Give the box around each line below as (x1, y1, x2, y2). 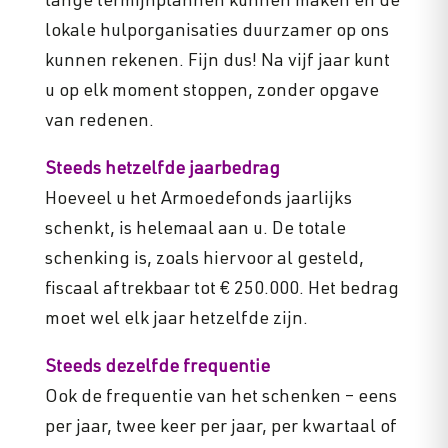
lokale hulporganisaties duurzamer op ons (44, 23, 389, 42)
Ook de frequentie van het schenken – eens (44, 389, 397, 408)
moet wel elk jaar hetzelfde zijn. (44, 311, 308, 330)
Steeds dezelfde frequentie (44, 359, 270, 378)
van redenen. (44, 113, 154, 132)
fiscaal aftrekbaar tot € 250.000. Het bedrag (44, 281, 399, 300)
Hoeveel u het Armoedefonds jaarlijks (44, 191, 352, 210)
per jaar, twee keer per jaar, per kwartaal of (44, 419, 397, 438)
